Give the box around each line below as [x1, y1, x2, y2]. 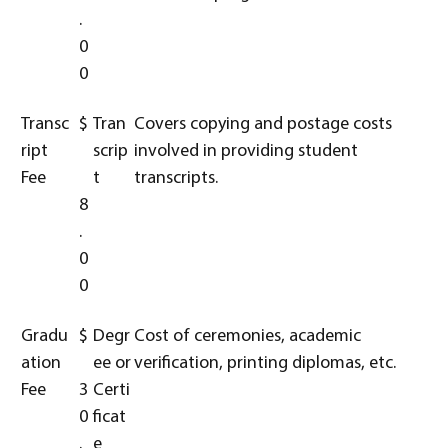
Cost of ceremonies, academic [134, 327, 361, 346]
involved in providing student [134, 142, 358, 161]
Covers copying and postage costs [134, 115, 392, 134]
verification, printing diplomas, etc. [134, 354, 396, 373]
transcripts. [134, 169, 218, 188]
